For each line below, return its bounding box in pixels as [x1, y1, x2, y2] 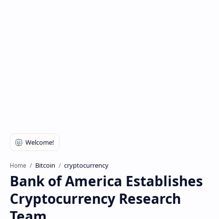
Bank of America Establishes [10, 172, 203, 190]
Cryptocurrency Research [10, 189, 181, 208]
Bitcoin [35, 161, 55, 170]
